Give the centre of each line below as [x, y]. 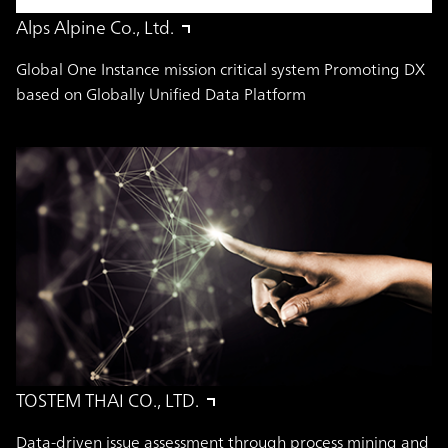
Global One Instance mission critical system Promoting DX [220, 68]
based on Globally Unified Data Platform [161, 93]
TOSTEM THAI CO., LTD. [107, 400]
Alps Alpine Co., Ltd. [95, 26]
